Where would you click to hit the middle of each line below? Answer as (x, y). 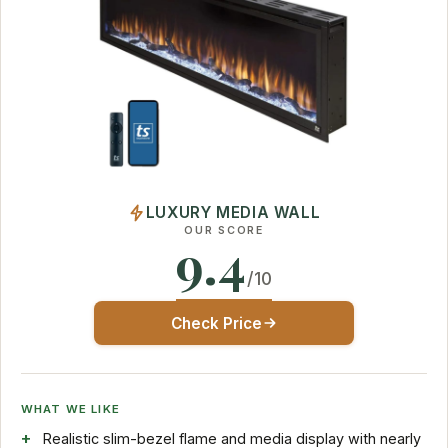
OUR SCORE (224, 231)
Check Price (216, 323)
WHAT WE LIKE (70, 408)
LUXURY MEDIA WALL (233, 213)
